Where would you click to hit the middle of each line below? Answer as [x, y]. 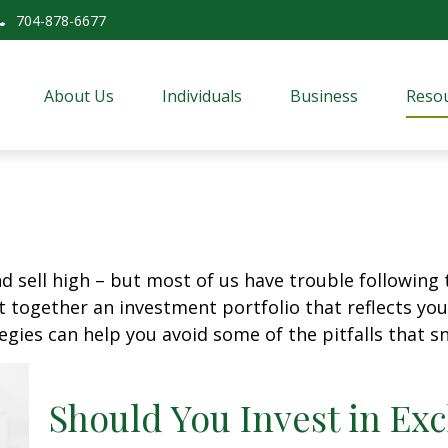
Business [324, 95]
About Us [79, 95]
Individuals [202, 95]
